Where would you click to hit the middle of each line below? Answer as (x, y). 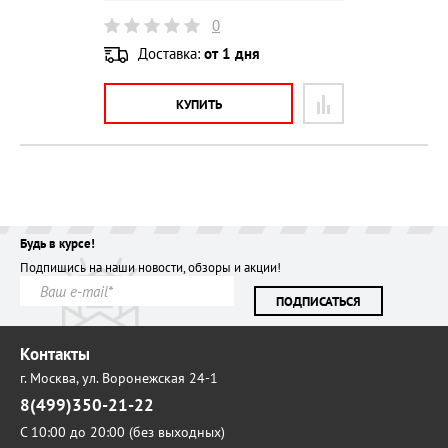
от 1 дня (232, 54)
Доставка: (171, 54)
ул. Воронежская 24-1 (150, 378)
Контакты (55, 354)
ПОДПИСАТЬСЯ (318, 301)
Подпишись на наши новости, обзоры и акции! (150, 268)
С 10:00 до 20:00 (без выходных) (122, 432)
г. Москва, (51, 378)
